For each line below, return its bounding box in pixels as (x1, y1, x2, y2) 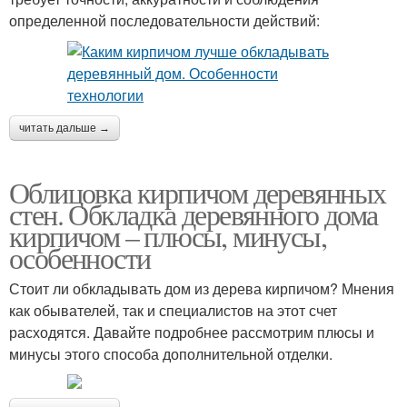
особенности (9, 237, 151, 277)
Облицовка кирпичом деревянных (9, 172, 386, 212)
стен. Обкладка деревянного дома (9, 194, 378, 233)
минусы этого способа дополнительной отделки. (9, 342, 333, 364)
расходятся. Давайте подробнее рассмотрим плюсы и (9, 321, 374, 342)
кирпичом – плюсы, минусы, (9, 215, 326, 255)
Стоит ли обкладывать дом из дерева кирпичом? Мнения (9, 277, 394, 299)
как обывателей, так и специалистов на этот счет (9, 299, 337, 321)
